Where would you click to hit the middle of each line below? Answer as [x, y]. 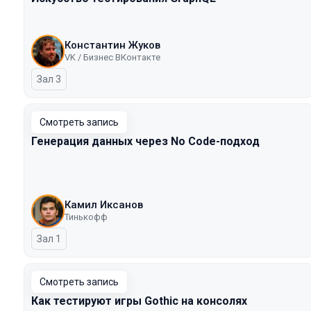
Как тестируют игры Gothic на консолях [139, 301]
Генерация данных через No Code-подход [145, 141]
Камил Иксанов [104, 205]
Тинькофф [86, 217]
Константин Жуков [112, 45]
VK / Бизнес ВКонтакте [112, 57]
